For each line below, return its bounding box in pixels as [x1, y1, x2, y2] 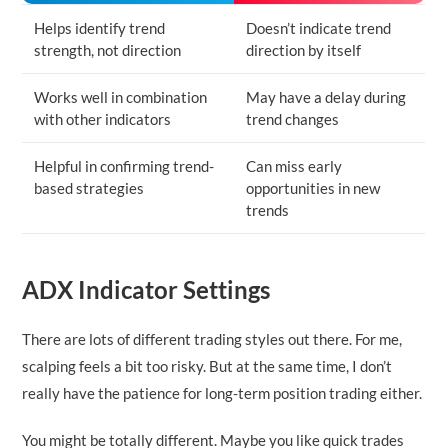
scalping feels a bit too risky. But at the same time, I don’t [22, 357, 393, 376]
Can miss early [246, 156, 343, 175]
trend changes [246, 109, 340, 128]
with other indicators [34, 109, 172, 128]
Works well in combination [34, 87, 208, 106]
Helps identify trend [34, 18, 166, 37]
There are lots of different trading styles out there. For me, [22, 330, 403, 349]
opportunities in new [246, 178, 381, 197]
